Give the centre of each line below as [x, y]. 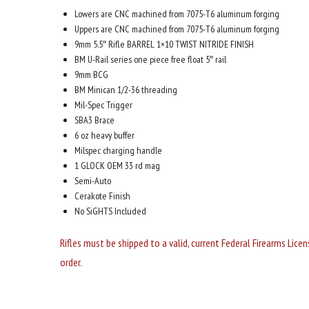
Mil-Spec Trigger [103, 105]
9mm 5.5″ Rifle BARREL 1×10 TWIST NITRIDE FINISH [164, 44]
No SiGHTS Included [110, 211]
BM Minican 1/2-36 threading [126, 90]
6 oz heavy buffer [104, 136]
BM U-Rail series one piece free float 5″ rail [150, 60]
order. [71, 262]
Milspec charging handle [118, 151]
